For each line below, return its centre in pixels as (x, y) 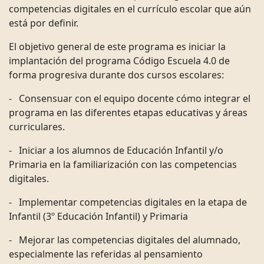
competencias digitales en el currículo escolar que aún (130, 9)
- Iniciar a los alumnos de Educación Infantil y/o (116, 151)
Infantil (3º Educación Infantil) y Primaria (101, 217)
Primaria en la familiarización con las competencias (123, 165)
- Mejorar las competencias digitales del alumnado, (125, 240)
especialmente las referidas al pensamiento (106, 254)
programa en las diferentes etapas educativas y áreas (128, 113)
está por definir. (44, 23)
